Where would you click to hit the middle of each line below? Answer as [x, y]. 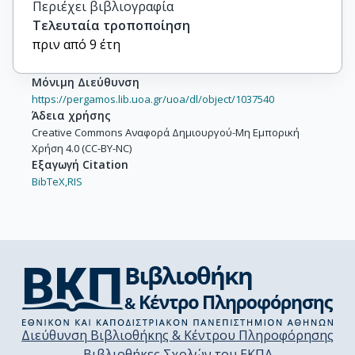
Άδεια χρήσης [71, 115]
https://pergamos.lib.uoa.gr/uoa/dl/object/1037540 [153, 99]
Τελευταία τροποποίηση [111, 25]
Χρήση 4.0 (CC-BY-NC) [82, 148]
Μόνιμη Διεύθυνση [86, 82]
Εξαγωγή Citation [80, 164]
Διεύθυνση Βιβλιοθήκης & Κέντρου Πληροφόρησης [177, 335]
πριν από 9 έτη [76, 44]
